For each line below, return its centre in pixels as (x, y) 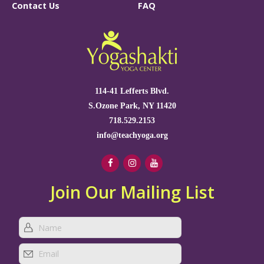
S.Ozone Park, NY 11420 (132, 105)
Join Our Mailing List (132, 192)
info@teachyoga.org (132, 135)
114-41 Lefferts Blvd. (132, 90)
